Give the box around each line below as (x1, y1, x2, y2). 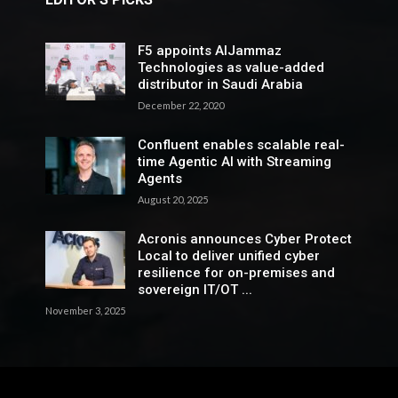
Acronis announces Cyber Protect (137, 230, 352, 247)
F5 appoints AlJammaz (137, 42, 282, 59)
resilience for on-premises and (137, 264, 335, 281)
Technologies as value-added (137, 59, 324, 76)
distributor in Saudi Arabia (137, 76, 303, 92)
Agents (137, 170, 182, 187)
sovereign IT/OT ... (137, 281, 252, 298)
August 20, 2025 (137, 193, 208, 205)
